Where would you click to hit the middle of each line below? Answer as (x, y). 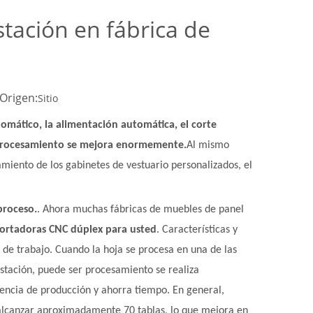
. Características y (197, 230)
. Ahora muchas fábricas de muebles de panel (140, 210)
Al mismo (208, 145)
